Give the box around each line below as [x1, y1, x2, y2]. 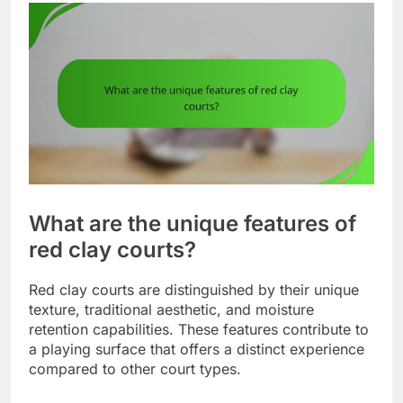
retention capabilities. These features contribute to [29, 320, 369, 339]
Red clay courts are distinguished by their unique [29, 281, 359, 300]
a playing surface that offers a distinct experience [29, 340, 364, 359]
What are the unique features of [29, 210, 356, 237]
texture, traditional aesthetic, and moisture [29, 300, 314, 319]
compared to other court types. [29, 360, 241, 379]
